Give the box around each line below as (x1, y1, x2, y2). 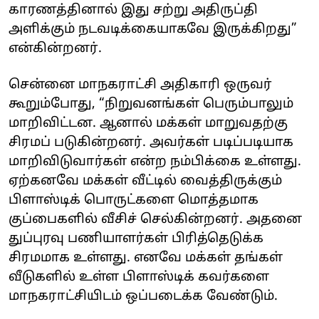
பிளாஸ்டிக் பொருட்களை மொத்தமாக (9, 192, 258, 209)
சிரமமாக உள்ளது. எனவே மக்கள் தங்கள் (9, 249, 283, 266)
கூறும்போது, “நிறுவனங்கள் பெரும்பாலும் (9, 95, 293, 113)
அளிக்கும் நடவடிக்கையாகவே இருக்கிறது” (9, 21, 297, 38)
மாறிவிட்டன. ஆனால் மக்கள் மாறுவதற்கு (9, 115, 288, 132)
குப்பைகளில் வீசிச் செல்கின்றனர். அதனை (9, 211, 302, 228)
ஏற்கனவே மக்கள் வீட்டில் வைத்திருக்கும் (9, 172, 282, 189)
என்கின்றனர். (9, 40, 102, 57)
